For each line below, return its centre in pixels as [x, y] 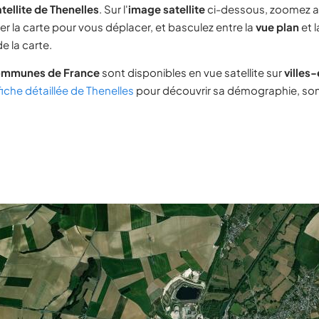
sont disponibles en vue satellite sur [192, 72]
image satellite [167, 9]
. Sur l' [114, 9]
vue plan [277, 27]
